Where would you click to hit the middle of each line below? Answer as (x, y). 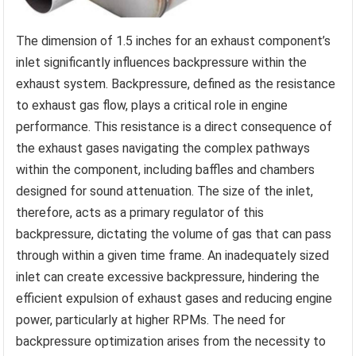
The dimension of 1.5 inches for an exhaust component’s (174, 41)
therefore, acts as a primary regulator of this (140, 213)
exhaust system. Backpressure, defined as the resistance (176, 84)
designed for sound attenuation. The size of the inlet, (165, 192)
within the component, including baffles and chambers (166, 170)
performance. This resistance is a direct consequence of (174, 127)
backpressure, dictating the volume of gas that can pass (174, 234)
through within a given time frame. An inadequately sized (173, 256)
